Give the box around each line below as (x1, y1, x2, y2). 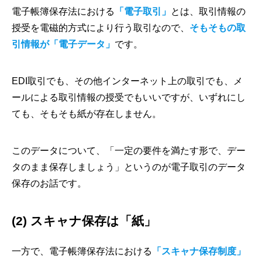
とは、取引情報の (171, 6, 246, 17)
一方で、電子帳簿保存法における (12, 246, 152, 257)
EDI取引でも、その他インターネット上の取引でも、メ (12, 76, 243, 87)
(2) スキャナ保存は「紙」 (12, 214, 156, 228)
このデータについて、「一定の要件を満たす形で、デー (12, 146, 246, 156)
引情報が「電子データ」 (12, 39, 115, 50)
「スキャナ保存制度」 (152, 246, 246, 257)
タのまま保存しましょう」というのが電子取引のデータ (12, 162, 246, 173)
